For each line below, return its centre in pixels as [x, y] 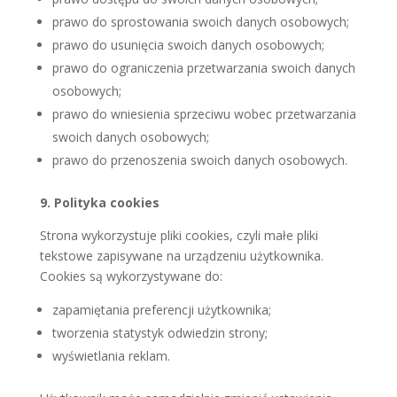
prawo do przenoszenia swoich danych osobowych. [199, 160]
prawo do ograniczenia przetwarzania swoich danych [203, 68]
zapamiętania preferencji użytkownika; [161, 310]
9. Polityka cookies [99, 203]
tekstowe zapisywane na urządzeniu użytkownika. [181, 256]
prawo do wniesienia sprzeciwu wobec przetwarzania [204, 114]
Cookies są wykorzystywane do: [131, 276]
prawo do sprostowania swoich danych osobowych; [200, 22]
